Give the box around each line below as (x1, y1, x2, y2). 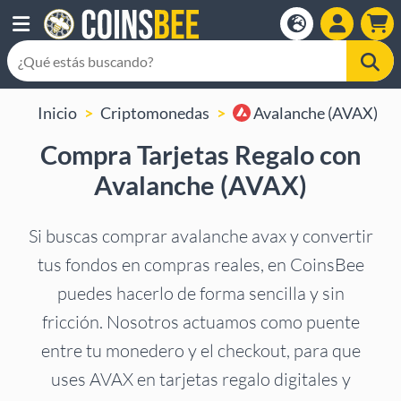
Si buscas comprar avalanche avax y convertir (28, 225, 373, 248)
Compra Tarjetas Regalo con (40, 140, 361, 171)
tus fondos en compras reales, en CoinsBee (37, 253, 364, 277)
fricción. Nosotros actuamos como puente (41, 311, 360, 334)
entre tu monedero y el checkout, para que (40, 339, 361, 363)
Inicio (38, 103, 77, 123)
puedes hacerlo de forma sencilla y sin (56, 282, 345, 305)
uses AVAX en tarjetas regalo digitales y (50, 368, 351, 391)
